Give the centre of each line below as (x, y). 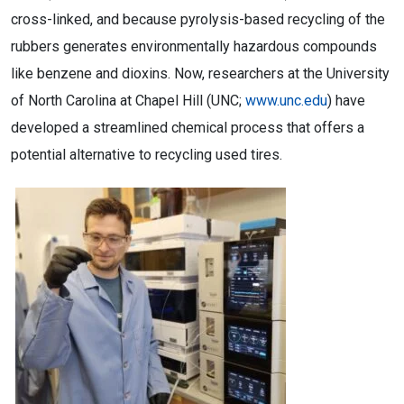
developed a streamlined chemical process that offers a (188, 128)
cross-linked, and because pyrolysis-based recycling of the (198, 19)
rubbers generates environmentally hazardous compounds (194, 46)
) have (346, 101)
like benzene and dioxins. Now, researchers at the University (200, 73)
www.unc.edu (286, 101)
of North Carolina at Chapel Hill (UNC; (128, 101)
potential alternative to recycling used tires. (147, 155)
